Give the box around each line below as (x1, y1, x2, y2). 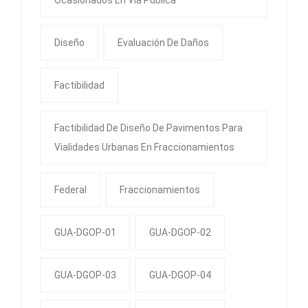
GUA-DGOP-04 (149, 269, 211, 281)
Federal (54, 184, 87, 196)
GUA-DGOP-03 (54, 269, 116, 281)
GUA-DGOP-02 (149, 227, 211, 239)
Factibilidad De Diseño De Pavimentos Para (54, 122, 243, 134)
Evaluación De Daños (118, 37, 209, 49)
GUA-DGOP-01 (54, 227, 116, 239)
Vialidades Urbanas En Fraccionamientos (54, 142, 234, 153)
